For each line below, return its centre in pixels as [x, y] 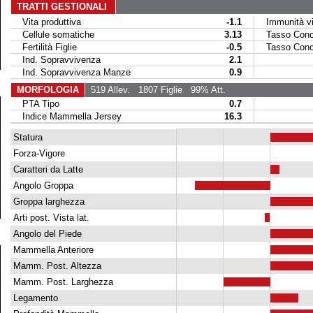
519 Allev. [107, 90]
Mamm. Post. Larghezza [61, 282]
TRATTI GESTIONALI [63, 7]
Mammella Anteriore [52, 250]
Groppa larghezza [47, 202]
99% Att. [204, 90]
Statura [26, 137]
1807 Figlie [156, 90]
